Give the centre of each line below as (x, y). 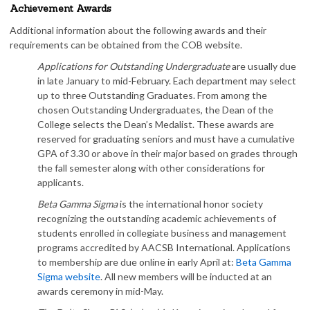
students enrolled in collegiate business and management (162, 233)
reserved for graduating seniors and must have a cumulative (166, 139)
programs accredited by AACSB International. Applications (164, 247)
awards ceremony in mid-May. (100, 291)
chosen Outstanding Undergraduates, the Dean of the (155, 110)
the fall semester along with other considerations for (151, 168)
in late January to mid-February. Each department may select (167, 81)
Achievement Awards (61, 8)
